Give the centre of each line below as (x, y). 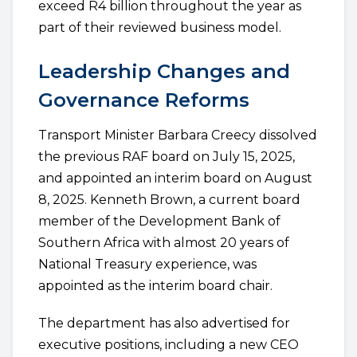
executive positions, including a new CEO (169, 345)
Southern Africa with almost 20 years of (164, 243)
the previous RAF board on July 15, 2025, (167, 157)
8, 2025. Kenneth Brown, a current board (169, 200)
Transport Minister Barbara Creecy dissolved (178, 135)
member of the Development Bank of (159, 221)
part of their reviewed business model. (160, 27)
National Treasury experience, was (147, 264)
